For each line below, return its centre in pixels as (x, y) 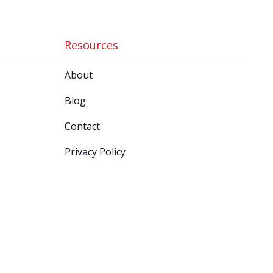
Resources (91, 45)
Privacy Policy (95, 152)
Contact (82, 126)
